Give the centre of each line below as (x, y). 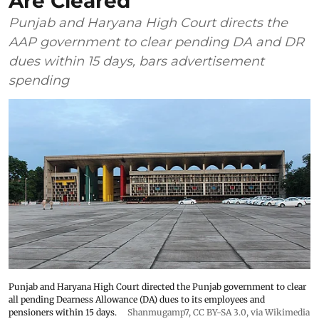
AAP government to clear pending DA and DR (156, 42)
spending (39, 81)
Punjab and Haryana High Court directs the (148, 23)
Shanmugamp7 (158, 312)
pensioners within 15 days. (64, 312)
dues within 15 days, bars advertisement (136, 62)
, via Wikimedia (278, 312)
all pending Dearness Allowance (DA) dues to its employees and (137, 299)
